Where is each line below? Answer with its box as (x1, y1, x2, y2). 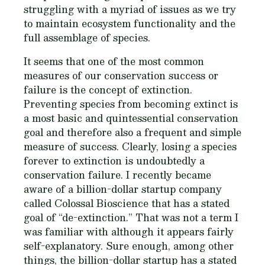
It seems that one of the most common (24, 53, 204, 69)
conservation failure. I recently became (24, 166, 211, 183)
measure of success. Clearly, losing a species (24, 138, 237, 154)
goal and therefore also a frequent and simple (24, 124, 241, 140)
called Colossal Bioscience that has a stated (24, 195, 230, 211)
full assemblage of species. (24, 29, 150, 46)
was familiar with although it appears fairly (24, 223, 234, 240)
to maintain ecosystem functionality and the (24, 15, 235, 31)
